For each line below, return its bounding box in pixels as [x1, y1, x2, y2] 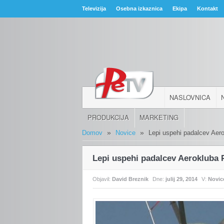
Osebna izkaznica [116, 5, 163, 11]
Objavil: [92, 175, 112, 182]
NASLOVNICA [169, 92, 211, 102]
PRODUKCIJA [87, 112, 129, 122]
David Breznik [112, 175, 149, 182]
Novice [115, 128, 136, 136]
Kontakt [197, 5, 218, 11]
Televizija [82, 5, 106, 11]
